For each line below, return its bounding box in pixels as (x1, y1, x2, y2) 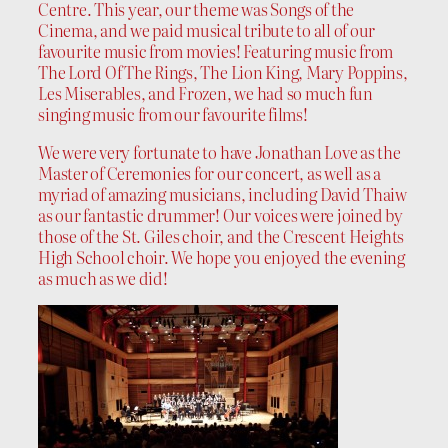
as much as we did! (38, 265, 168, 290)
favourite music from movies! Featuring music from (38, 39, 394, 64)
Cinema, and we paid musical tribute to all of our (38, 18, 376, 43)
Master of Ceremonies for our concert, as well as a (38, 160, 382, 185)
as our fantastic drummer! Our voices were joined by (38, 202, 403, 227)
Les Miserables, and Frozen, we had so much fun (38, 81, 373, 106)
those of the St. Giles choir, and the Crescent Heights (38, 223, 405, 248)
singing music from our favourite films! (38, 102, 308, 127)
